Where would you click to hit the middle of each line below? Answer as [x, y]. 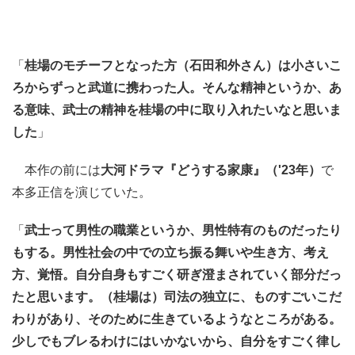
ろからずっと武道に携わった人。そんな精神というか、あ [177, 88]
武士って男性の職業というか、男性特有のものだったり [183, 231]
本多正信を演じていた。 [82, 193]
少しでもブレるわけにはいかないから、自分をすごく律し [177, 342]
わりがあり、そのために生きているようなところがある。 [177, 319]
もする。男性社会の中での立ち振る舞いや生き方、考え [170, 253]
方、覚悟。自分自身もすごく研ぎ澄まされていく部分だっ [177, 275]
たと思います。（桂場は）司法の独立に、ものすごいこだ [177, 297]
